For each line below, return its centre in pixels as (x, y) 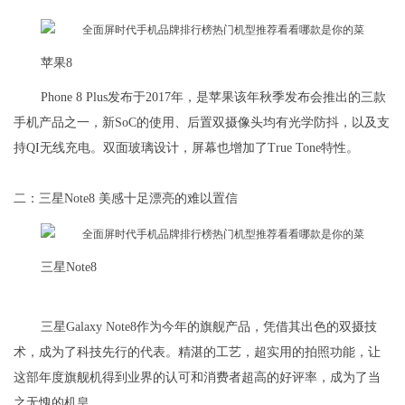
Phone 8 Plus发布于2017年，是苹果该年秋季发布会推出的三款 (213, 98)
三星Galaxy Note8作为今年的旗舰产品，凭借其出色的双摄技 (209, 327)
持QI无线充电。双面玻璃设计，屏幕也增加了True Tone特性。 (186, 148)
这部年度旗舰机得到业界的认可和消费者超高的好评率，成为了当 (197, 378)
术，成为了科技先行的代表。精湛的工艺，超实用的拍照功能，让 (197, 353)
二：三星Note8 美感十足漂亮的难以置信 (126, 199)
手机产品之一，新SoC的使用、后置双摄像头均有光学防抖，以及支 (202, 123)
